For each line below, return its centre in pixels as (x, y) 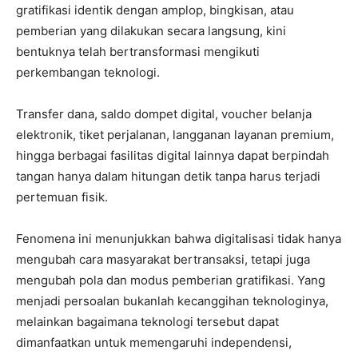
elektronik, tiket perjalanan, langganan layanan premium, (175, 135)
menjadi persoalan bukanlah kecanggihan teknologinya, (172, 301)
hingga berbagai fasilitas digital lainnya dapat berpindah (173, 155)
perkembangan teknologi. (88, 72)
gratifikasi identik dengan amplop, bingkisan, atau (155, 10)
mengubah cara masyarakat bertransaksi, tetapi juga (163, 259)
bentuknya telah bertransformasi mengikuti (138, 52)
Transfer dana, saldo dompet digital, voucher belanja (164, 114)
